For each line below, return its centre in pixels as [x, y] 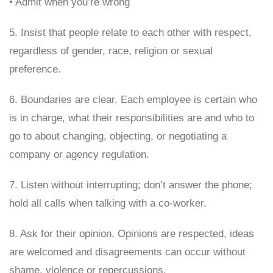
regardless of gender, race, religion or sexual [111, 51]
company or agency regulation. [79, 154]
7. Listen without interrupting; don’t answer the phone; [131, 185]
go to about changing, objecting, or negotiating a [118, 136]
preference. [35, 69]
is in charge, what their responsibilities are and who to [132, 118]
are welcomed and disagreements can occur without [127, 252]
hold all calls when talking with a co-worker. [108, 203]
